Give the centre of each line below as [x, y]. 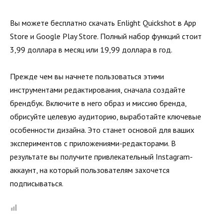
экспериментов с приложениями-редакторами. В [93, 143]
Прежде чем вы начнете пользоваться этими [87, 76]
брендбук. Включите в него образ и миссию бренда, [98, 103]
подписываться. [37, 183]
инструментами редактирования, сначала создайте [98, 89]
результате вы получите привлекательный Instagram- [101, 156]
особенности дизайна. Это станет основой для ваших [102, 130]
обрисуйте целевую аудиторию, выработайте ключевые [106, 116]
